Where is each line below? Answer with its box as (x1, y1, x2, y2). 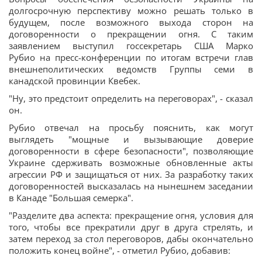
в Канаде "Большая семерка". (9, 192, 136, 204)
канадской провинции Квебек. (9, 75, 140, 87)
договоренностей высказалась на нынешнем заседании (9, 180, 253, 192)
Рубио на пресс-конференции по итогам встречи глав (9, 51, 253, 63)
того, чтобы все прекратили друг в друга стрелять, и (9, 221, 253, 233)
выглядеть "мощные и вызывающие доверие (9, 133, 253, 145)
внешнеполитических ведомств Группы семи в (9, 63, 253, 75)
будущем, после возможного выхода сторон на (9, 16, 253, 28)
